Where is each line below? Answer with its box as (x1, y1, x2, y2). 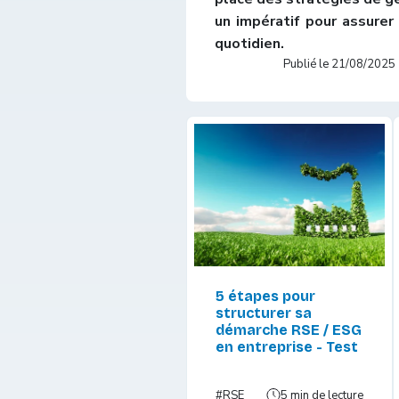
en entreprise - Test (216, 338, 358, 355)
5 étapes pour (216, 287, 315, 305)
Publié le (283, 55, 332, 72)
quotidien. (215, 33, 284, 53)
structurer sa (216, 304, 312, 322)
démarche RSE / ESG (216, 321, 362, 338)
